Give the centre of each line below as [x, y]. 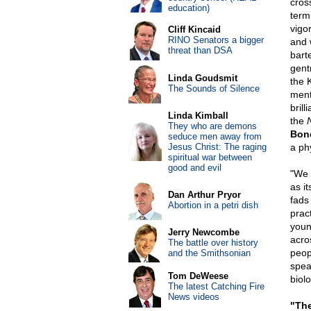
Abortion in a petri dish [213, 205]
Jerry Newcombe [203, 232]
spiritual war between [210, 157]
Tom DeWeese [198, 276]
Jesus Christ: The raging [217, 147]
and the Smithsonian [209, 253]
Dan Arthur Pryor [204, 195]
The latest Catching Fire [216, 286]
